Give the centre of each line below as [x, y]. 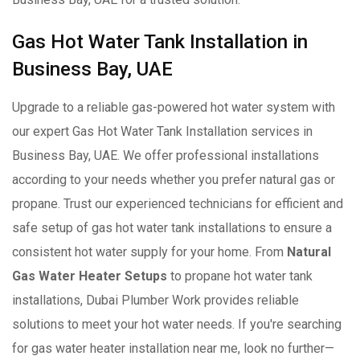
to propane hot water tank [240, 276]
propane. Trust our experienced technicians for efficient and [178, 203]
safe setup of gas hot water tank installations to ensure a [172, 227]
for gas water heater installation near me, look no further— [173, 348]
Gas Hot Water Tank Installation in [160, 41]
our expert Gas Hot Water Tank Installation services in [162, 131]
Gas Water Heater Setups [90, 276]
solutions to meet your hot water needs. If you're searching [177, 324]
